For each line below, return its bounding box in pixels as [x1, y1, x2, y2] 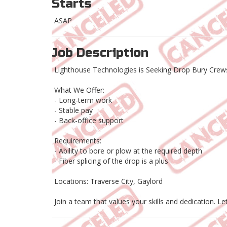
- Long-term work [54, 95, 112, 105]
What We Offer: [54, 85, 104, 95]
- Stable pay [54, 105, 93, 116]
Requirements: [54, 136, 101, 146]
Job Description [52, 46, 148, 61]
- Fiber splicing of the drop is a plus [54, 156, 168, 166]
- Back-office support [54, 116, 124, 126]
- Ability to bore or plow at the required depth [54, 146, 202, 156]
